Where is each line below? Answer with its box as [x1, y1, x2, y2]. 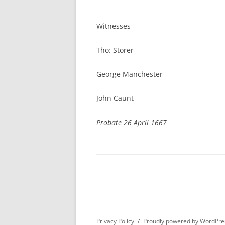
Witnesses [96, 21, 131, 31]
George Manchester [96, 69, 163, 79]
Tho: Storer [96, 45, 134, 55]
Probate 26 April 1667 [96, 118, 167, 127]
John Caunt [96, 93, 134, 103]
